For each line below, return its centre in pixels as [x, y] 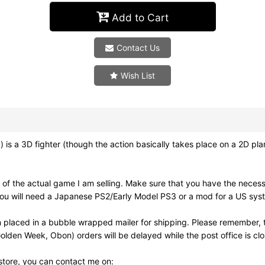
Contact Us [138, 48]
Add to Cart [140, 17]
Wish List [138, 76]
